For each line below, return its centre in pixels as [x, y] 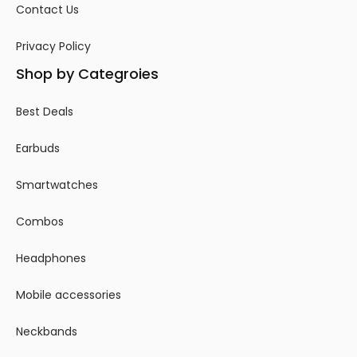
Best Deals [45, 111]
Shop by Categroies [87, 74]
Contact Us [47, 10]
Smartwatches [57, 184]
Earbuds [38, 148]
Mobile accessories [69, 294]
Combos [40, 221]
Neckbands [47, 331]
